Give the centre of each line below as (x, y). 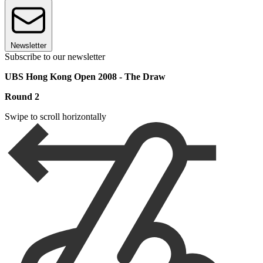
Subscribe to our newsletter (55, 57)
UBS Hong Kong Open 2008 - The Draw (85, 77)
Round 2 (22, 97)
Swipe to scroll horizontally (55, 117)
